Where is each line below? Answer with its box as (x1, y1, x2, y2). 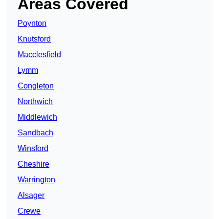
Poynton (18, 19, 46, 28)
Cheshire (18, 160, 49, 169)
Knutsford (18, 35, 51, 44)
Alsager (18, 191, 44, 200)
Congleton (18, 82, 54, 90)
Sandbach (18, 129, 53, 137)
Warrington (18, 175, 55, 184)
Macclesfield (18, 50, 61, 59)
